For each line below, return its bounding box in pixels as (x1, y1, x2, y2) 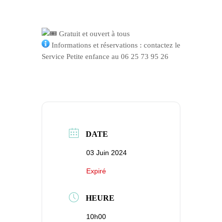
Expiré (86, 166, 106, 175)
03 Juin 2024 (86, 149, 127, 157)
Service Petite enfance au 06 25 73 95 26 (42, 52, 168, 61)
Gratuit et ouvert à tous (57, 29, 130, 38)
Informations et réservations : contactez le (50, 41, 180, 50)
